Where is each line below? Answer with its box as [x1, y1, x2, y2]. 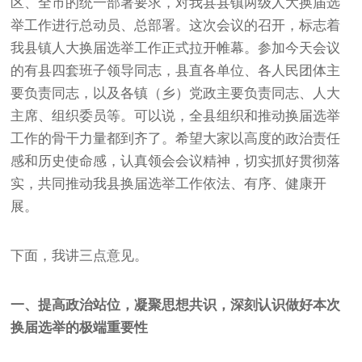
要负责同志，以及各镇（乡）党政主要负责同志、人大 [11, 85, 341, 101]
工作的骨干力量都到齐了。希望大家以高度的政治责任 [11, 130, 341, 146]
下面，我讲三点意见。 [11, 247, 149, 263]
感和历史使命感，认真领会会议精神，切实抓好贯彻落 [11, 153, 341, 169]
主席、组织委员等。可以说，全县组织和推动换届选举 [11, 107, 341, 124]
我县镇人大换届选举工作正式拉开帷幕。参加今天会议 [11, 40, 341, 56]
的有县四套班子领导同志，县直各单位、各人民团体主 [11, 62, 341, 78]
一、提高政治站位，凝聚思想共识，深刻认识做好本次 [11, 297, 341, 313]
